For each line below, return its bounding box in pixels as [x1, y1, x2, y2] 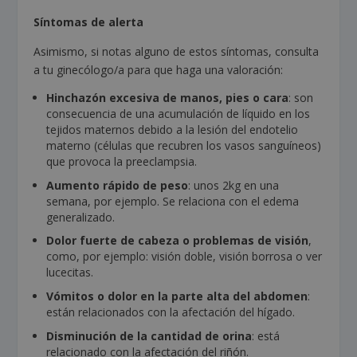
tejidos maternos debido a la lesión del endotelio [46, 121, 299, 137]
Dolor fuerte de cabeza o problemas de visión [46, 233, 309, 249]
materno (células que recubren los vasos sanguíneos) [46, 137, 322, 153]
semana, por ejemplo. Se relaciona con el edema [46, 193, 300, 209]
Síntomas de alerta [33, 14, 144, 29]
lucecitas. [46, 265, 94, 280]
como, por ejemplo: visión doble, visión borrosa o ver [46, 249, 323, 265]
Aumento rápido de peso [46, 177, 189, 193]
